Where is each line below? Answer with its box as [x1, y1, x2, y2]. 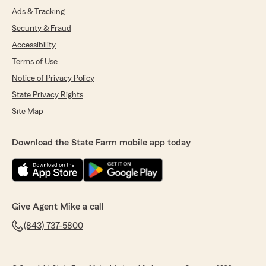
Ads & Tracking [12, 8, 65, 17]
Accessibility [12, 41, 56, 50]
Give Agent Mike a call [12, 202, 104, 212]
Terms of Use [12, 58, 58, 66]
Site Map [12, 107, 43, 116]
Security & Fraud [12, 24, 71, 33]
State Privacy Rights [12, 91, 83, 100]
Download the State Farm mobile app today [12, 138, 191, 148]
